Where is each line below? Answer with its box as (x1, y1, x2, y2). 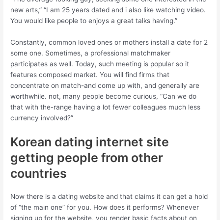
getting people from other (10, 150, 164, 165)
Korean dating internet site (10, 134, 169, 149)
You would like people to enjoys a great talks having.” (10, 16, 178, 25)
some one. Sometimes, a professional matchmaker (10, 49, 171, 57)
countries (10, 165, 67, 181)
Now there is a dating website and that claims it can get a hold (10, 192, 208, 200)
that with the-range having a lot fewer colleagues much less (10, 103, 201, 111)
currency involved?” (10, 113, 74, 122)
